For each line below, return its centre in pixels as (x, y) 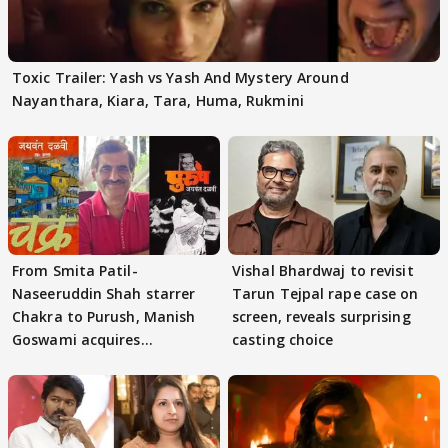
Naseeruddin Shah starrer (104, 293)
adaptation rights (76, 362)
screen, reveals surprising (321, 316)
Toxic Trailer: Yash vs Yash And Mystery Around (180, 77)
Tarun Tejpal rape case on (325, 293)
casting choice (283, 339)
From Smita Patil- (75, 270)
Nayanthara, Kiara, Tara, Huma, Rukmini (158, 100)
